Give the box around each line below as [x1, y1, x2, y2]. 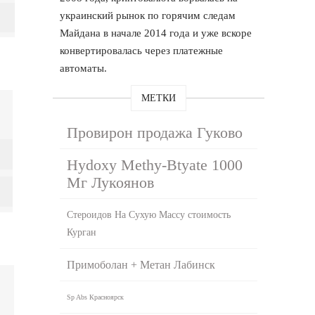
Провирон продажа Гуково [67, 123, 243, 141]
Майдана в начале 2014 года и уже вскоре [60, 27, 252, 39]
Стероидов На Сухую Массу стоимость [67, 209, 231, 220]
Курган [67, 226, 97, 238]
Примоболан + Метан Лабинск [67, 258, 216, 271]
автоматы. [60, 62, 108, 74]
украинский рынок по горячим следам [60, 9, 236, 21]
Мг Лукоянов [67, 173, 155, 191]
